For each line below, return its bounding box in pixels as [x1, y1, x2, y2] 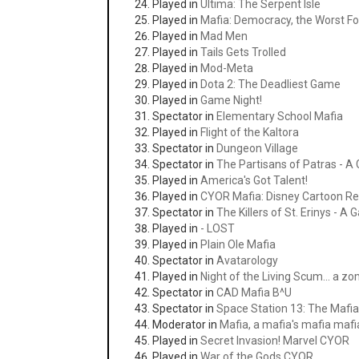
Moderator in [152, 318, 220, 331]
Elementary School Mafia [216, 110, 344, 123]
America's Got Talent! [200, 174, 309, 187]
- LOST [200, 222, 236, 235]
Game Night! [200, 94, 263, 107]
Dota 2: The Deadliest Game [200, 78, 341, 91]
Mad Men [200, 30, 248, 42]
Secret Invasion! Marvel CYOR [200, 334, 350, 347]
